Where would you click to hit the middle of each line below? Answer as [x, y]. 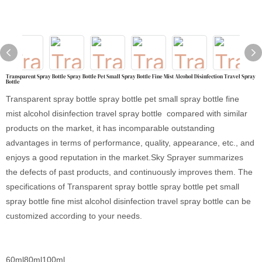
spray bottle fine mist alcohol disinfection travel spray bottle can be [128, 201]
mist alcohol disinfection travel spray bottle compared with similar [127, 113]
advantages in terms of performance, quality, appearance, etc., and [130, 143]
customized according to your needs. [74, 216]
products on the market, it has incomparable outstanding [110, 128]
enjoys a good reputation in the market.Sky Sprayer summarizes [125, 157]
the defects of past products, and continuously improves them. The [129, 172]
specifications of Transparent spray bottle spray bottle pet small [123, 187]
